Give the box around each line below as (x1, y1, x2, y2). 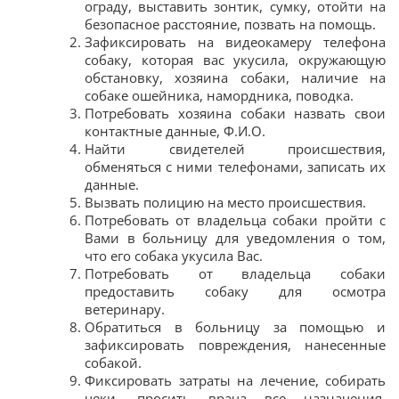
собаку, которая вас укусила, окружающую (85, 50, 386, 69)
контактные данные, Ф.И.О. (85, 121, 265, 140)
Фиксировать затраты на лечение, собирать (85, 370, 386, 389)
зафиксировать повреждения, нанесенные (85, 335, 386, 354)
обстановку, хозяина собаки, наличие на (85, 68, 386, 86)
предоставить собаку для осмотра (85, 281, 386, 300)
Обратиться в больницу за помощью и (85, 317, 386, 336)
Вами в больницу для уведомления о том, (85, 228, 386, 247)
